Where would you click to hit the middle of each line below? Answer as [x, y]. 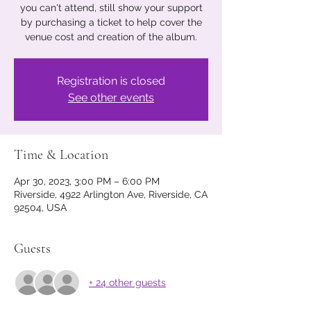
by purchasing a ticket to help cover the [111, 23]
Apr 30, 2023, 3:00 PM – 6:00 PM [87, 182]
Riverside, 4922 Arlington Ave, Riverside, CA [111, 195]
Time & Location [61, 155]
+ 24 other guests [127, 282]
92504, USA [40, 208]
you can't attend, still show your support [111, 8]
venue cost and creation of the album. [111, 37]
